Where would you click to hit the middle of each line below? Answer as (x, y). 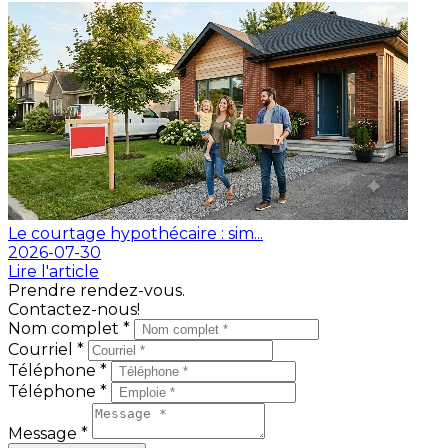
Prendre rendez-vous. (96, 290)
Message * (50, 433)
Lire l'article (53, 271)
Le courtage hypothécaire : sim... (135, 233)
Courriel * (48, 349)
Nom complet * (71, 328)
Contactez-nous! (74, 309)
